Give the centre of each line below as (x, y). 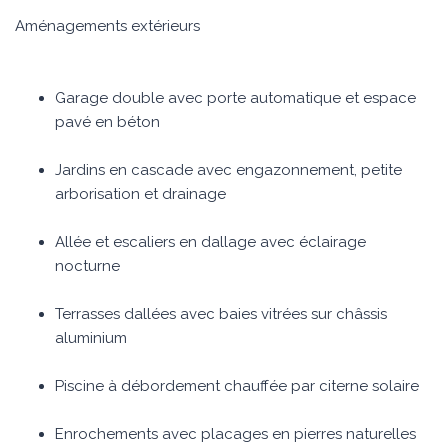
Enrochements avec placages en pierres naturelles (235, 434)
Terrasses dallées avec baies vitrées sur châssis (221, 314)
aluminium (91, 338)
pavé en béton (107, 122)
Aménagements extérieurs (107, 26)
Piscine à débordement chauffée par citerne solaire (237, 386)
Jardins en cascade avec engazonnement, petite (228, 170)
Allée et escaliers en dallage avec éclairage (210, 242)
